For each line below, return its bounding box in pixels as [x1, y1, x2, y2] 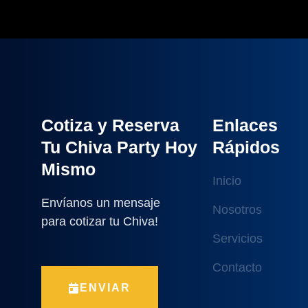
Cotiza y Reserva [41, 115, 179, 135]
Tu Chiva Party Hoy [41, 137, 197, 157]
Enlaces [212, 115, 278, 135]
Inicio [212, 173, 241, 188]
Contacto [212, 260, 262, 274]
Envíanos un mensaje [41, 195, 160, 210]
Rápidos [212, 137, 280, 157]
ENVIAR [80, 282, 131, 294]
